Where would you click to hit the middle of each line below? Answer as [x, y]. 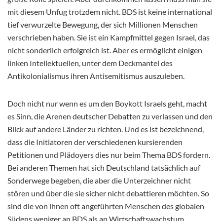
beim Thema [145, 155]
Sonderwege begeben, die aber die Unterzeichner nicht [99, 181]
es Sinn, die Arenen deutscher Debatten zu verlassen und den [110, 116]
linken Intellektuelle [41, 63]
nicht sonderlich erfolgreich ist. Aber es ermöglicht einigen [105, 50]
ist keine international [174, 12]
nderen [37, 168]
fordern [195, 155]
